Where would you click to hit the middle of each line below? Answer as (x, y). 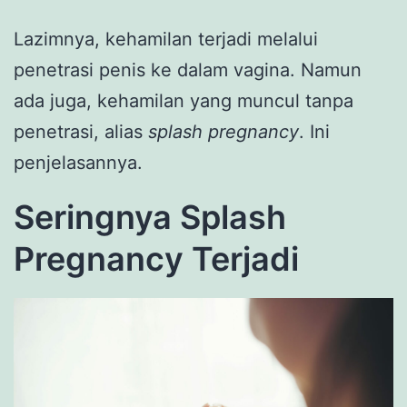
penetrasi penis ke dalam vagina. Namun (188, 69)
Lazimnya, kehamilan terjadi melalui (166, 39)
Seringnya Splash (150, 217)
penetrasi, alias (81, 131)
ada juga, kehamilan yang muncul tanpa (184, 100)
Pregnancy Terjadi (156, 258)
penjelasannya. (78, 162)
